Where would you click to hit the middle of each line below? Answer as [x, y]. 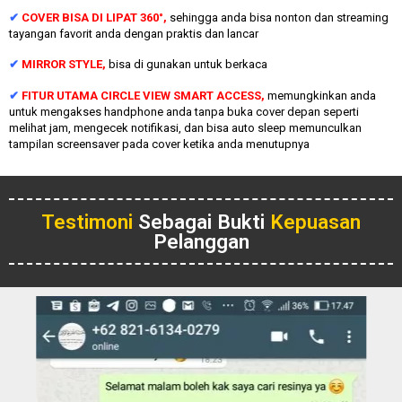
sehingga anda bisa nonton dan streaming [279, 18]
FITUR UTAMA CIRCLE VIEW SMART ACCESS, [144, 95]
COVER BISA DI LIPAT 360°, [96, 18]
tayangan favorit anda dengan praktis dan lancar [134, 34]
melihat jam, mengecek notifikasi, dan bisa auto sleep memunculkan [185, 127]
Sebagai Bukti [201, 221]
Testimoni [87, 221]
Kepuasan [315, 221]
